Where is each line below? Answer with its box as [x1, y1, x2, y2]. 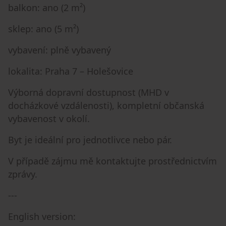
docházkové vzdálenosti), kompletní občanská [8, 99, 204, 111]
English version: [8, 210, 76, 222]
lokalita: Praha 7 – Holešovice [8, 65, 133, 77]
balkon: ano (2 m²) [8, 1, 85, 14]
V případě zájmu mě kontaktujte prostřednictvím [8, 154, 217, 167]
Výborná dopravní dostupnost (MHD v [8, 86, 169, 98]
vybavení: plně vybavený [8, 43, 111, 56]
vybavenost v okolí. [8, 112, 90, 125]
